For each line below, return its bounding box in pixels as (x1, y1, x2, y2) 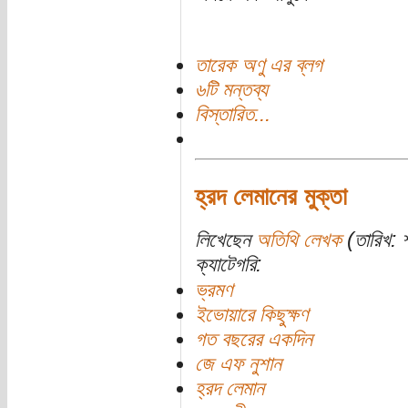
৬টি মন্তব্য (194, 77, 268, 101)
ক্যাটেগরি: (194, 253, 261, 277)
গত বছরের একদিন (194, 328, 312, 352)
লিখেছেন (194, 229, 256, 252)
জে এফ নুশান (194, 352, 281, 376)
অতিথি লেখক (255, 229, 342, 252)
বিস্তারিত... (194, 102, 270, 126)
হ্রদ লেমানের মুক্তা (194, 183, 347, 211)
